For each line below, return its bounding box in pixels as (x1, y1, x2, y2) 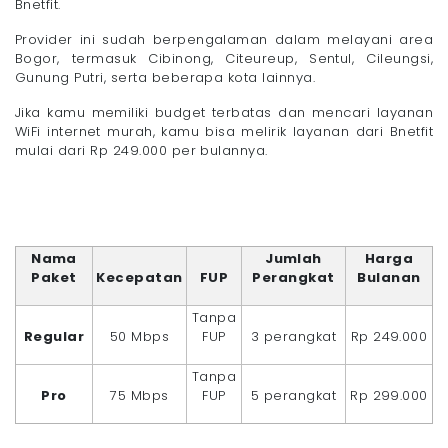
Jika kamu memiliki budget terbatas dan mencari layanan (15, 103, 433, 123)
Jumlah (265, 249, 322, 269)
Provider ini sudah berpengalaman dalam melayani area (15, 30, 433, 50)
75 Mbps (110, 386, 169, 406)
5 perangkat (250, 386, 337, 406)
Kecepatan (96, 268, 183, 288)
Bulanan (357, 268, 421, 288)
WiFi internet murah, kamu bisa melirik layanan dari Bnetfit (15, 122, 433, 142)
